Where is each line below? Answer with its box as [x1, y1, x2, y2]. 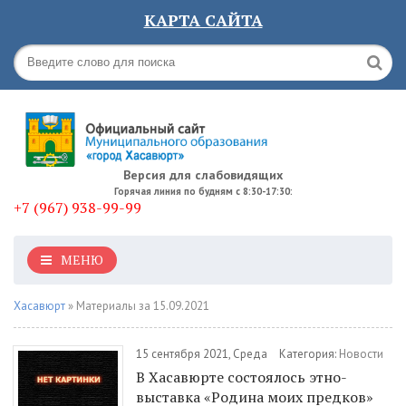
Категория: [279, 346, 336, 362]
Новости [339, 346, 383, 362]
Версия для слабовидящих [123, 167, 283, 183]
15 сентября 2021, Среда [136, 346, 270, 362]
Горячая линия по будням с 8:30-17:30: [113, 185, 293, 198]
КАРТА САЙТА [143, 9, 263, 31]
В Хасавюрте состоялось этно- [136, 367, 347, 387]
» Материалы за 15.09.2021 [65, 298, 209, 314]
